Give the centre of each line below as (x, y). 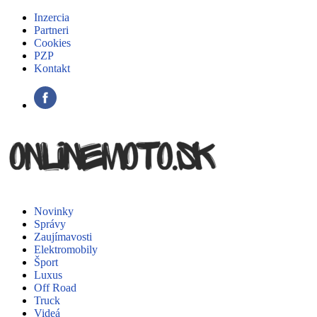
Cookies (52, 43)
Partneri (51, 30)
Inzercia (52, 17)
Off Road (55, 288)
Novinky (54, 211)
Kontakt (52, 68)
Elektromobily (66, 249)
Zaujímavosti (63, 237)
